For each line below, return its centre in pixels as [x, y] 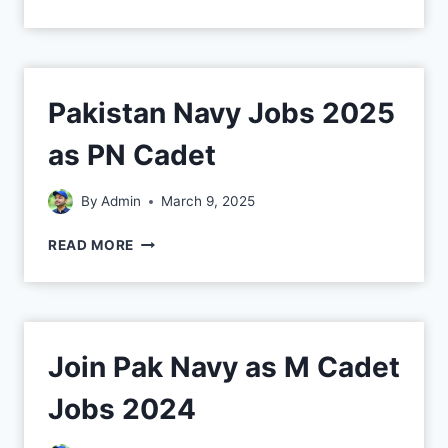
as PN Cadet [132, 154]
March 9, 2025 [208, 201]
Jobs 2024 [122, 409]
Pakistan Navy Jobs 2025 [221, 112]
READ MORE [91, 245]
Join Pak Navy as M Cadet [224, 367]
